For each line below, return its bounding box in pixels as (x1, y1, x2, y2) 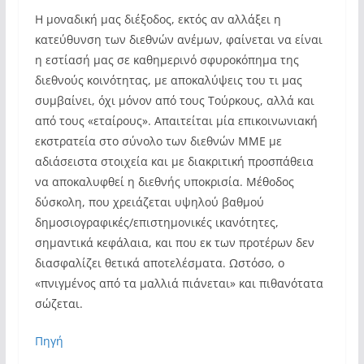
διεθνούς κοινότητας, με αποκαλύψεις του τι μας (34, 72, 302, 88)
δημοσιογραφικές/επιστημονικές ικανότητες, (34, 214, 279, 230)
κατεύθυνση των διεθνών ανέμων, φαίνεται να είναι (34, 32, 323, 47)
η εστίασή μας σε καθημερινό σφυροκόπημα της (34, 52, 299, 67)
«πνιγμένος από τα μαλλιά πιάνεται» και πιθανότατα (34, 275, 323, 291)
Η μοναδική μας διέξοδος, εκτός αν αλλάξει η (34, 11, 281, 27)
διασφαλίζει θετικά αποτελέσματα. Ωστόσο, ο (34, 255, 284, 271)
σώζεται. (34, 296, 83, 311)
